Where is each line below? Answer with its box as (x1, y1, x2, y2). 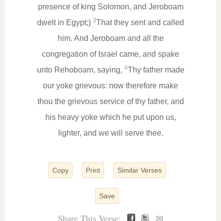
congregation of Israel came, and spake (42, 50, 179, 58)
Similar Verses (117, 166, 162, 174)
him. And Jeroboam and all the (57, 34, 164, 42)
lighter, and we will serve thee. (58, 129, 163, 137)
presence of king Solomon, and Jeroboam (37, 2, 184, 11)
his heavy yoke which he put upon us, (45, 113, 176, 121)
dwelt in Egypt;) (37, 18, 93, 27)
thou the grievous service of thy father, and (37, 97, 184, 106)
